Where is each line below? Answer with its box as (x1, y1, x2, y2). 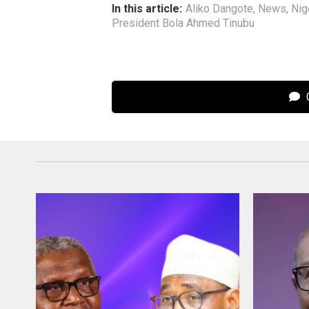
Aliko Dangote (186, 2, 253, 16)
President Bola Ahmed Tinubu (112, 17, 255, 30)
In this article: (112, 2, 182, 16)
